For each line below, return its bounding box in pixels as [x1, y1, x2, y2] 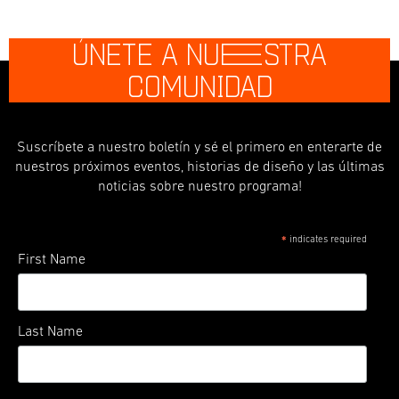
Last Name [18, 325, 83, 340]
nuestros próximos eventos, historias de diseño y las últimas [14, 160, 385, 175]
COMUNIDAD [126, 68, 273, 105]
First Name [18, 253, 85, 268]
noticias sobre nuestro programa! [97, 180, 302, 195]
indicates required [286, 235, 367, 246]
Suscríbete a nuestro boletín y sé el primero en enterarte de [17, 141, 382, 156]
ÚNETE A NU [72, 36, 220, 73]
